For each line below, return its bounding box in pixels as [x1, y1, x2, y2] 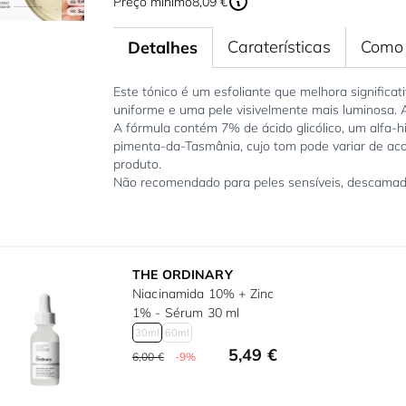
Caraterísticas [227, 36, 331, 58]
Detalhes [127, 37, 198, 59]
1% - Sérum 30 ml [132, 304, 240, 322]
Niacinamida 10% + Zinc [132, 285, 275, 303]
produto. [112, 156, 161, 173]
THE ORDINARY [132, 266, 233, 284]
